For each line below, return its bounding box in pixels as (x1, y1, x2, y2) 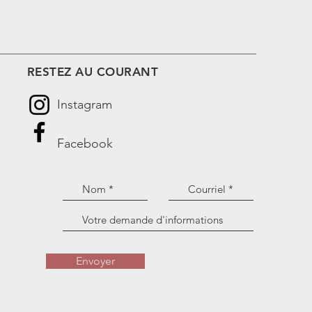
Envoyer (75, 254, 115, 267)
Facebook (56, 136, 113, 151)
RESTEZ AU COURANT (26, 65, 159, 79)
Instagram (56, 97, 112, 112)
